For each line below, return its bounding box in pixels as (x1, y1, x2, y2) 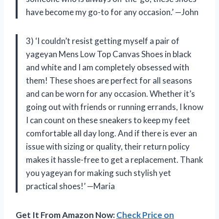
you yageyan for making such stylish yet (26, 168, 171, 178)
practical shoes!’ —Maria (26, 181, 115, 192)
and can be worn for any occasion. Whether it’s (26, 88, 195, 99)
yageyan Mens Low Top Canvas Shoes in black (26, 49, 192, 60)
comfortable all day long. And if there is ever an (26, 128, 197, 139)
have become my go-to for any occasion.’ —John (26, 7, 198, 18)
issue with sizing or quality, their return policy (26, 141, 190, 152)
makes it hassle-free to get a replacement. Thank (26, 154, 203, 165)
